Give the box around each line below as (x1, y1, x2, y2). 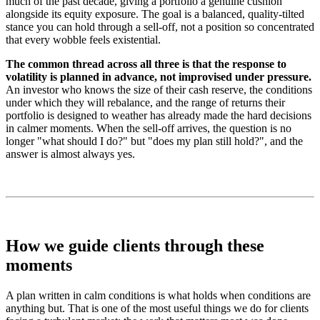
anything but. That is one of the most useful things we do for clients (6, 301, 309, 314)
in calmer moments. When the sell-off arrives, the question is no (6, 121, 291, 134)
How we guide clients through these (6, 236, 264, 255)
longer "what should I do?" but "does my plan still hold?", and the (6, 134, 303, 147)
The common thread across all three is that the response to (6, 57, 286, 70)
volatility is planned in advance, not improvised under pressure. (6, 70, 311, 83)
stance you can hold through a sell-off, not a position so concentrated (6, 20, 314, 33)
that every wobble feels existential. (6, 33, 161, 46)
